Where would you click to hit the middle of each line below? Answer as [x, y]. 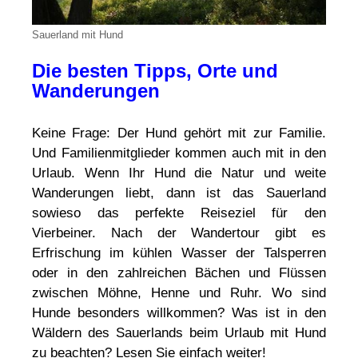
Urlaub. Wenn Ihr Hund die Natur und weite [179, 173]
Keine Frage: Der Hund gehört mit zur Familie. [179, 133]
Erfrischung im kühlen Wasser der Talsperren [179, 253]
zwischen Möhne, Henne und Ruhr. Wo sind [179, 293]
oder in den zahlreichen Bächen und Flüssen [179, 273]
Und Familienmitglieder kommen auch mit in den [179, 153]
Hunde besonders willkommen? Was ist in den [179, 313]
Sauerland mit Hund [78, 35]
